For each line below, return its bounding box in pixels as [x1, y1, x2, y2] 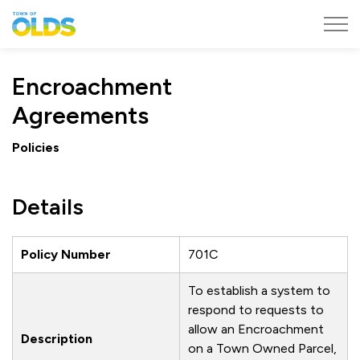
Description [21, 331, 92, 346]
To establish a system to [188, 283, 330, 298]
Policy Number [21, 247, 111, 262]
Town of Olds [75, 13, 155, 28]
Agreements [12, 100, 149, 130]
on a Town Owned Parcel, [188, 341, 337, 356]
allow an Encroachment [188, 321, 324, 337]
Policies [12, 140, 59, 155]
